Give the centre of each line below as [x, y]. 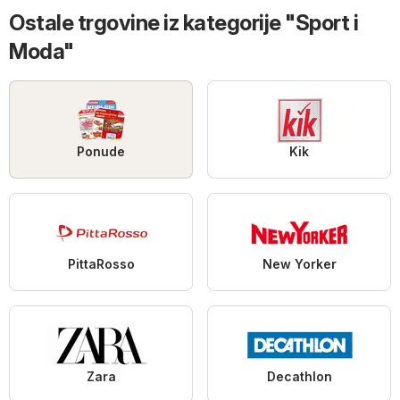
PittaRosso [101, 264]
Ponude [101, 152]
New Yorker [299, 264]
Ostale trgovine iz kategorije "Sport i [183, 23]
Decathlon [299, 377]
